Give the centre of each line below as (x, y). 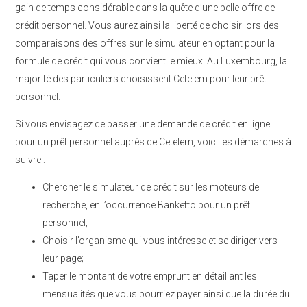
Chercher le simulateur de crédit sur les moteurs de (151, 187)
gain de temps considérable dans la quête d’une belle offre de (145, 8)
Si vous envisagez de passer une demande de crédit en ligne (143, 124)
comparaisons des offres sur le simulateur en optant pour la (145, 43)
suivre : (30, 160)
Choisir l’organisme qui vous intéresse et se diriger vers (160, 241)
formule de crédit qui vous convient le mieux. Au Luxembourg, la (151, 61)
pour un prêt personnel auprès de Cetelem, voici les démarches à (153, 142)
